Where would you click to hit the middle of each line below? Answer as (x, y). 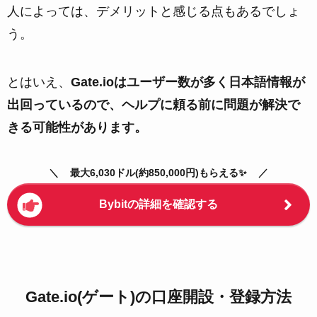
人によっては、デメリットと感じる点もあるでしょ (154, 11)
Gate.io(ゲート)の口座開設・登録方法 (158, 298)
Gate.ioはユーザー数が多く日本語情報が (188, 82)
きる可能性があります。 (77, 127)
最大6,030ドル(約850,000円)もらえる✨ (158, 172)
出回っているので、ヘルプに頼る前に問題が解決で (154, 104)
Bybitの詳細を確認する (158, 204)
